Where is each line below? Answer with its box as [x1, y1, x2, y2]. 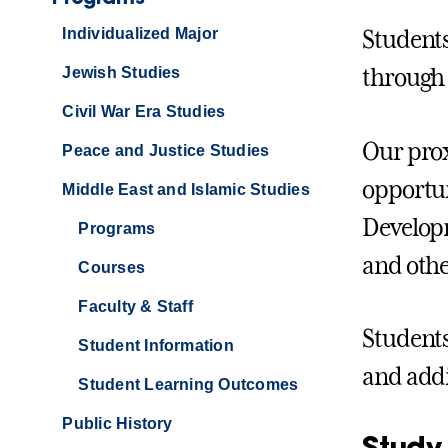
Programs [78, 220, 156, 238]
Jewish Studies [62, 64, 181, 82]
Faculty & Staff [78, 298, 193, 316]
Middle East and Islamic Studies [62, 181, 310, 199]
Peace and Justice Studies [62, 142, 270, 160]
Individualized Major [62, 25, 219, 43]
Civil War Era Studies [62, 103, 226, 121]
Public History [62, 415, 173, 433]
